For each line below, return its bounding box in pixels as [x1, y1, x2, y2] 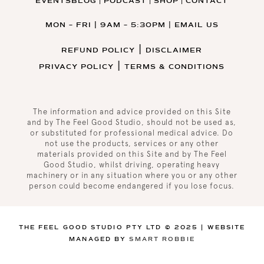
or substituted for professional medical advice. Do [30, 128, 234, 138]
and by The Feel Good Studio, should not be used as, [27, 118, 237, 127]
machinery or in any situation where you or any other [26, 171, 237, 180]
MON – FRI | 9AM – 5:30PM [45, 21, 166, 30]
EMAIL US [174, 21, 219, 30]
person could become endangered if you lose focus [29, 181, 232, 191]
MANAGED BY [69, 235, 130, 243]
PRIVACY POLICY [39, 62, 114, 72]
